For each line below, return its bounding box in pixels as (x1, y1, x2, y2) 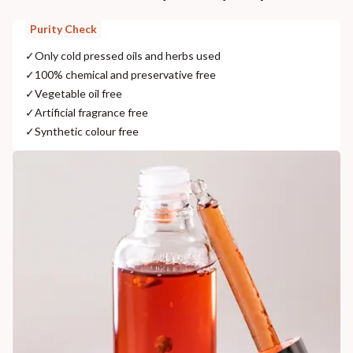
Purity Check (30, 21, 97, 35)
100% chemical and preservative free (35, 67, 216, 81)
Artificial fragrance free (35, 105, 148, 119)
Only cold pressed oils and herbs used (35, 48, 221, 62)
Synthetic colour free (35, 124, 139, 138)
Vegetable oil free (35, 86, 122, 100)
